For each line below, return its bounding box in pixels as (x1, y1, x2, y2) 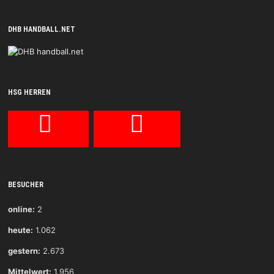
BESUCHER (7, 180, 43, 190)
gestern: (7, 246, 40, 256)
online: (7, 204, 35, 215)
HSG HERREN (7, 88, 51, 97)
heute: (7, 225, 33, 235)
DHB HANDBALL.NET (7, 25, 75, 34)
